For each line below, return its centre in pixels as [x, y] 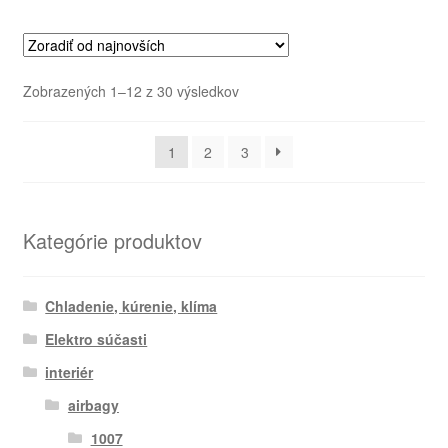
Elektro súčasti [96, 339]
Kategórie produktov [112, 240]
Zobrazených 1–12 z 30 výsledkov [130, 90]
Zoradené [268, 89]
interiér [69, 372]
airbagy [93, 405]
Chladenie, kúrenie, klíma [131, 306]
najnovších [271, 133]
